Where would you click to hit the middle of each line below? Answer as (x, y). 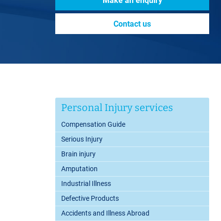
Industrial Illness (86, 184)
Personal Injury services (117, 108)
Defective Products (90, 199)
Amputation (79, 169)
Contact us (132, 24)
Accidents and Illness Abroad (105, 213)
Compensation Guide (93, 125)
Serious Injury (82, 139)
